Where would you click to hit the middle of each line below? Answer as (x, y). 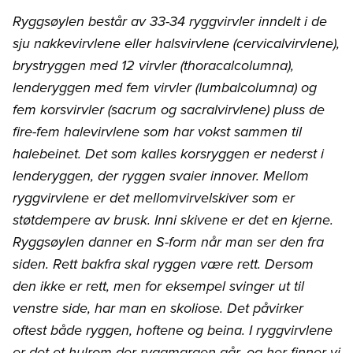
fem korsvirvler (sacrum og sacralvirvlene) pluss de (169, 110)
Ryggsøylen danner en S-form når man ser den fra (168, 242)
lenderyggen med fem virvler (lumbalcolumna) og (165, 88)
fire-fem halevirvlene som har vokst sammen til (157, 132)
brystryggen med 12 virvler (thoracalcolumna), (153, 66)
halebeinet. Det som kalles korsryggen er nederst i (168, 154)
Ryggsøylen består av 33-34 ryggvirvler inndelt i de (170, 22)
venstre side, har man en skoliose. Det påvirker (158, 308)
